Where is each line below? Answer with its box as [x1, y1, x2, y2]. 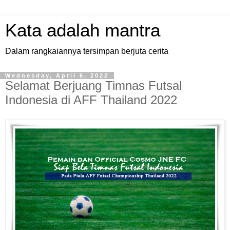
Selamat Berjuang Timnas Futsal [5, 79, 182, 92]
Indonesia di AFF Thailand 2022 [5, 93, 177, 107]
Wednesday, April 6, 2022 [5, 72, 109, 79]
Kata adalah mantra [5, 21, 160, 40]
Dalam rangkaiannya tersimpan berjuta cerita [5, 47, 168, 55]
